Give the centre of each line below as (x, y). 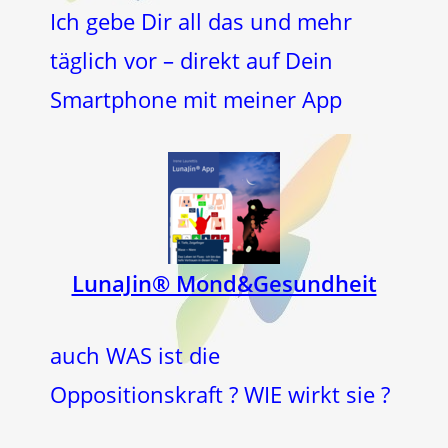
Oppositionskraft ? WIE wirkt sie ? (220, 394)
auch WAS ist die (135, 355)
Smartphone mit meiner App (196, 99)
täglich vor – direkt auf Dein (191, 60)
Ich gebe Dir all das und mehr (201, 21)
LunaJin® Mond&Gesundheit (224, 283)
